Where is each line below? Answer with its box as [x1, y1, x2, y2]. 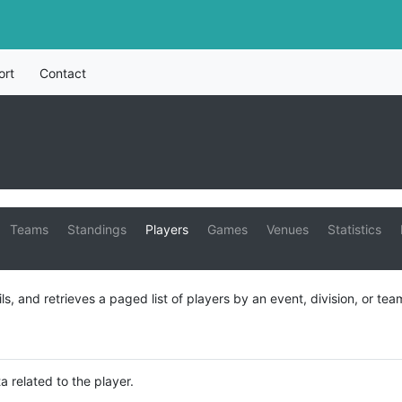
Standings [66, 222, 127, 237]
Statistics [327, 222, 381, 237]
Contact [39, 66, 86, 81]
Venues [266, 222, 309, 237]
